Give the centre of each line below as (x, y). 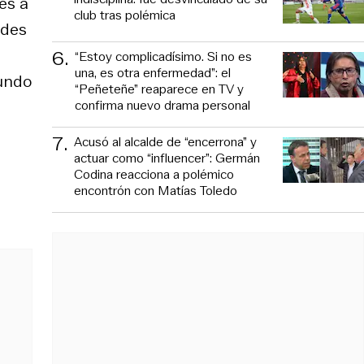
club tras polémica (125, 15)
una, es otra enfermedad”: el (153, 72)
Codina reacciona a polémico (154, 174)
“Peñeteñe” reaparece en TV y (159, 89)
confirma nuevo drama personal (162, 105)
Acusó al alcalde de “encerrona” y (165, 141)
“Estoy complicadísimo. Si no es (163, 56)
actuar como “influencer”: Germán (167, 158)
